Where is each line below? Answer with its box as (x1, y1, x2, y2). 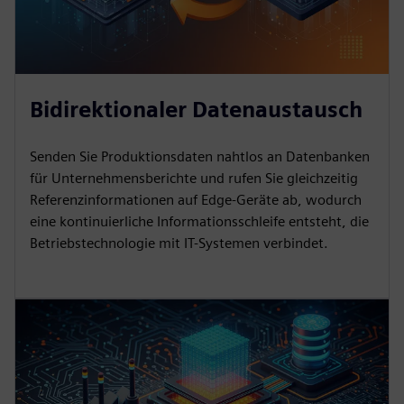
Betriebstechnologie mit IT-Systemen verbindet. (30, 234, 328, 252)
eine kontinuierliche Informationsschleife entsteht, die (30, 212, 369, 230)
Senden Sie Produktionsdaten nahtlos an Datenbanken (30, 147, 370, 165)
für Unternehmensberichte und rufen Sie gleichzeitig (30, 169, 358, 187)
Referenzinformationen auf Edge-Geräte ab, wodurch (30, 190, 362, 208)
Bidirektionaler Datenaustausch (30, 96, 363, 123)
